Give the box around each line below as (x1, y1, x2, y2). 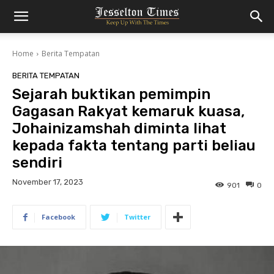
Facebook (42, 212, 75, 222)
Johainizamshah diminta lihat (12, 120, 226, 137)
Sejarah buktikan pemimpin (12, 86, 210, 103)
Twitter (124, 212, 150, 222)
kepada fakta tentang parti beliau (12, 137, 256, 154)
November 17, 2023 (12, 177, 83, 187)
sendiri (12, 154, 62, 171)
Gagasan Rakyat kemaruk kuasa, (12, 103, 245, 120)
